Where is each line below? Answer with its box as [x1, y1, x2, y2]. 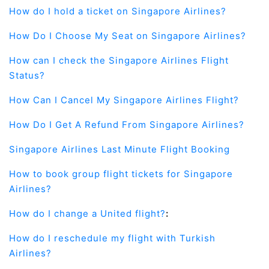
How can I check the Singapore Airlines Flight [9, 55, 229, 66]
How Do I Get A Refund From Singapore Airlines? [9, 119, 244, 130]
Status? [9, 70, 45, 81]
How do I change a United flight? [9, 208, 166, 219]
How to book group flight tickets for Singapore [9, 168, 233, 180]
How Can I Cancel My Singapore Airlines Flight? [9, 94, 239, 106]
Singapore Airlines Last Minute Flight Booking [9, 144, 230, 155]
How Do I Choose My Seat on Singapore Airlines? [9, 30, 246, 41]
